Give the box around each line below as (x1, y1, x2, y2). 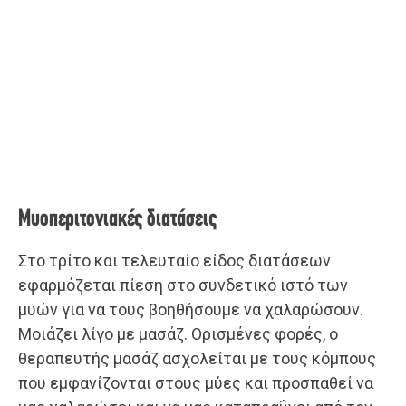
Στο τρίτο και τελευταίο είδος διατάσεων (18, 250, 331, 270)
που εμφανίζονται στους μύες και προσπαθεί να (18, 372, 373, 392)
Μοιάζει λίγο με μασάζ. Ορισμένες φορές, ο (18, 324, 338, 343)
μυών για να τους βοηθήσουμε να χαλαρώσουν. (18, 299, 363, 319)
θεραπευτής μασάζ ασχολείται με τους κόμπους (18, 348, 376, 368)
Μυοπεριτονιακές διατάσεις (18, 207, 217, 232)
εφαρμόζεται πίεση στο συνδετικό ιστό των (18, 275, 348, 295)
